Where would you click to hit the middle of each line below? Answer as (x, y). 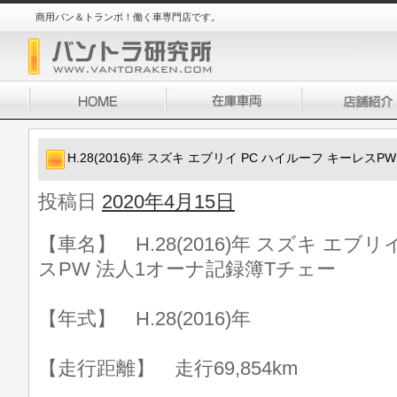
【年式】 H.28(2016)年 (144, 319)
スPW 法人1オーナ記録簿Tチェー (187, 269)
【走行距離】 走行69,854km (168, 368)
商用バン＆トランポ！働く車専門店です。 (128, 17)
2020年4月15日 (168, 202)
